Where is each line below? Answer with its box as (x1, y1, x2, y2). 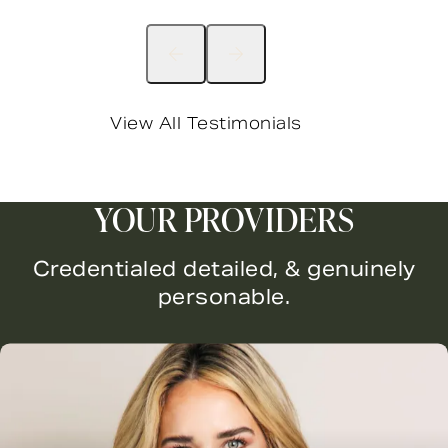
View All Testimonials (110, 113, 302, 135)
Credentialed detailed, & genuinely (32, 256, 416, 283)
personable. (157, 284, 291, 311)
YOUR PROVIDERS (94, 196, 354, 242)
